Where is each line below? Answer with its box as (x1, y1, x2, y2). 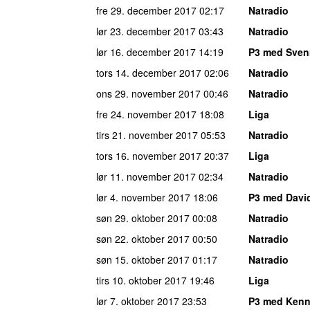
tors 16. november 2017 (96, 148, 201, 163)
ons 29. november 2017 (96, 86, 201, 100)
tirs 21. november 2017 (96, 127, 198, 142)
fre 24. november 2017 (96, 107, 197, 121)
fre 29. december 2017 (96, 3, 197, 17)
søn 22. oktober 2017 (96, 231, 190, 246)
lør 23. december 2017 (96, 24, 196, 38)
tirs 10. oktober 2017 (96, 273, 187, 287)
